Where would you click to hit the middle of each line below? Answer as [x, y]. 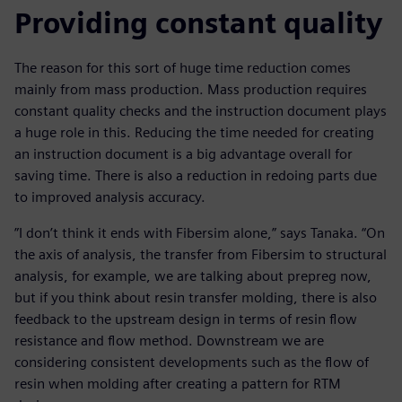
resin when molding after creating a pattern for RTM [178, 384]
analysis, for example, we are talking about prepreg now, [193, 276]
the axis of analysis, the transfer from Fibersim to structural [201, 255]
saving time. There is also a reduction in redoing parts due [196, 176]
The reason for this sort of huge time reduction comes [183, 68]
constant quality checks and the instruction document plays [201, 111]
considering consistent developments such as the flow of [192, 363]
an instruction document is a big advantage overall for [184, 154]
